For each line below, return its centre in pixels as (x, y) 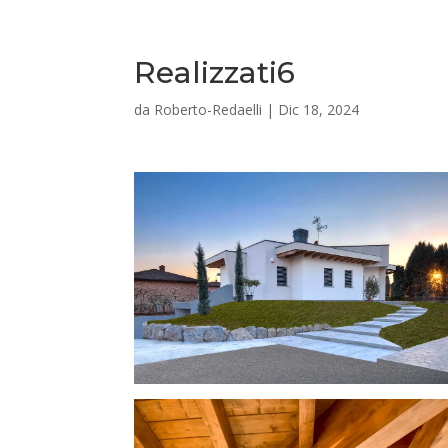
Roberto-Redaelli (208, 109)
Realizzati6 (215, 72)
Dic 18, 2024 (319, 109)
